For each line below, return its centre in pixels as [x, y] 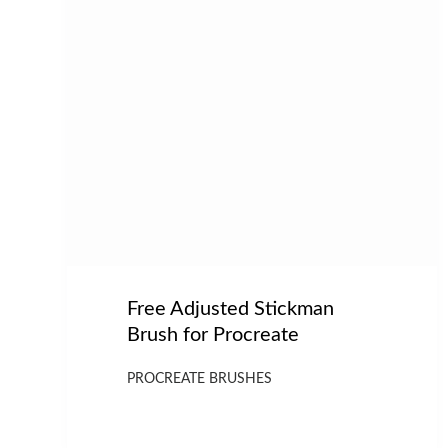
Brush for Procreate [213, 335]
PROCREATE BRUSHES [200, 379]
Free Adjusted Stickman [231, 309]
